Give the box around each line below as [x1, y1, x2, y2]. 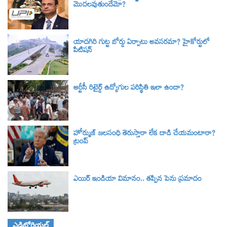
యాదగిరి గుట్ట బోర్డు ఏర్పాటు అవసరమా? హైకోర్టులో [73, 37, 210, 51]
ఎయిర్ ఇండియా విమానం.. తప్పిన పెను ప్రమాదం [73, 174, 202, 187]
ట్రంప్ [73, 136, 88, 150]
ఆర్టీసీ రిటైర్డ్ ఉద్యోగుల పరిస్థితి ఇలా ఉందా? [73, 83, 184, 96]
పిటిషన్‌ [73, 45, 92, 59]
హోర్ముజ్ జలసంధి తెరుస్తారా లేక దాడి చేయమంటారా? [73, 128, 215, 142]
